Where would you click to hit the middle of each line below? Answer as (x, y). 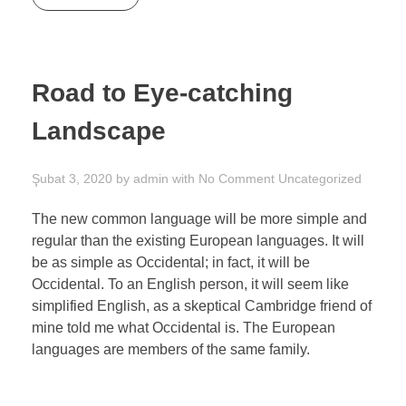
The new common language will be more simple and (199, 218)
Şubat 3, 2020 (72, 178)
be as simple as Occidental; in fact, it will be (171, 262)
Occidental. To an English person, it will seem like (190, 284)
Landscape (99, 130)
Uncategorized (320, 178)
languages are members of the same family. (171, 349)
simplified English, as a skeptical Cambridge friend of (202, 305)
